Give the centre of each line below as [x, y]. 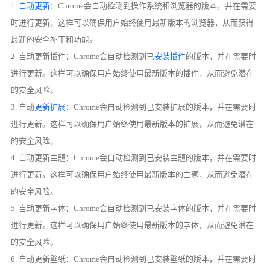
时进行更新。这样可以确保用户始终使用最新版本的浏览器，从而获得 [133, 23]
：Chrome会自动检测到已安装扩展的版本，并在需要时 [161, 107]
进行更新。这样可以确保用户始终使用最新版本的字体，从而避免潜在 [133, 225]
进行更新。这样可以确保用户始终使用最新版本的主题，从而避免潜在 [133, 175]
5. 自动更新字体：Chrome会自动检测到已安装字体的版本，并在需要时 [134, 209]
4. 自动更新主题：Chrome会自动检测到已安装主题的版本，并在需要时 [134, 158]
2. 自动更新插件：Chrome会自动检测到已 [83, 57]
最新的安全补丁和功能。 [54, 40]
